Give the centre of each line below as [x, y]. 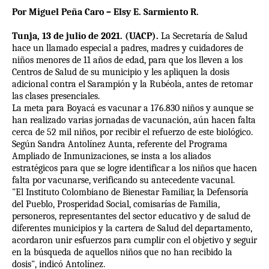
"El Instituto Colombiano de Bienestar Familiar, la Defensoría [130, 192]
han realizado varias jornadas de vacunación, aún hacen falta [134, 120]
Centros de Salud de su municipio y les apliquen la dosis [121, 72]
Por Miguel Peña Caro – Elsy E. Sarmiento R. [105, 12]
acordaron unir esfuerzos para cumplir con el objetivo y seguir [134, 240]
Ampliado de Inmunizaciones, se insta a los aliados [111, 156]
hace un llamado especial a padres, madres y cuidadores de [128, 48]
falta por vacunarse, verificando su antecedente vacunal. [123, 180]
